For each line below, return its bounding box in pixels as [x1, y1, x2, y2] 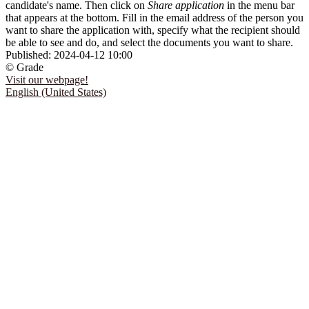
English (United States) [6, 86, 106, 98]
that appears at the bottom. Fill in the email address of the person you [6, 11, 303, 23]
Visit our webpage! [6, 73, 88, 86]
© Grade [6, 61, 43, 73]
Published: [6, 48, 54, 61]
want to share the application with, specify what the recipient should [6, 23, 300, 36]
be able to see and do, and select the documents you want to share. [6, 36, 293, 48]
